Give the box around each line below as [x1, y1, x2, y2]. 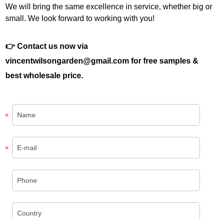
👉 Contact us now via [5, 42, 88, 51]
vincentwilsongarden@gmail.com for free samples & [5, 57, 199, 66]
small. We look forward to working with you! [5, 14, 155, 23]
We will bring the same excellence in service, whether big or [5, 2, 213, 11]
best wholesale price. [5, 71, 84, 80]
